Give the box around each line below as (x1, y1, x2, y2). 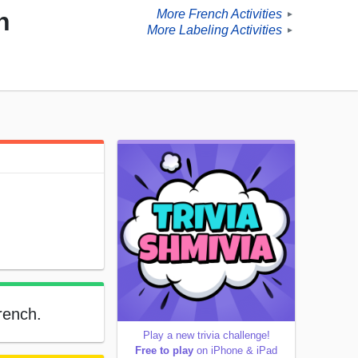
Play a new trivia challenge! (142, 329, 270, 342)
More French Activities (157, 7, 282, 22)
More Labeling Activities (147, 23, 282, 38)
